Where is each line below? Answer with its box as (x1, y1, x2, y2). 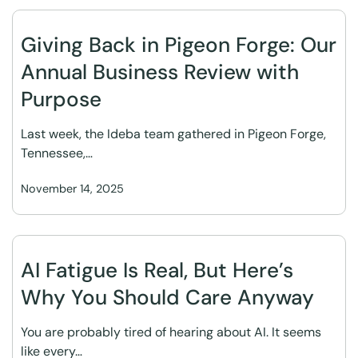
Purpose (21, 86, 101, 113)
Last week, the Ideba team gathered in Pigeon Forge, (21, 125, 326, 142)
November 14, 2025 (21, 181, 124, 196)
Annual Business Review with (21, 58, 299, 86)
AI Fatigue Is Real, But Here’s (21, 257, 293, 284)
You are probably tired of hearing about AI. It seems (21, 324, 321, 340)
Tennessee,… (21, 145, 93, 161)
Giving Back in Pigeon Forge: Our (21, 31, 336, 58)
